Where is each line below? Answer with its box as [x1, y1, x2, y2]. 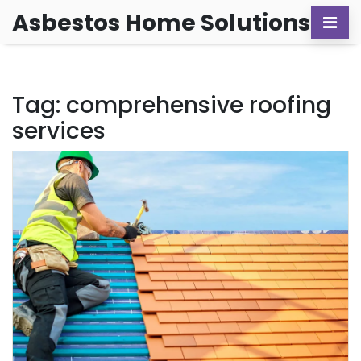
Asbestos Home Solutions [12, 6, 310, 38]
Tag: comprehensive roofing [12, 89, 331, 121]
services [12, 115, 106, 147]
